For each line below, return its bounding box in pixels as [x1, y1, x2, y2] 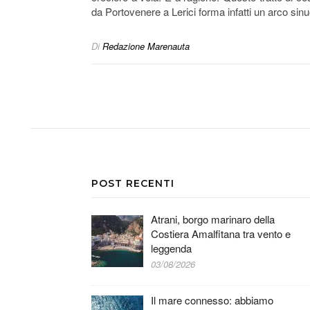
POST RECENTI [91, 177, 174, 190]
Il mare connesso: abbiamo [151, 292, 274, 307]
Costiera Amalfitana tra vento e [151, 226, 291, 241]
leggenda [151, 241, 192, 255]
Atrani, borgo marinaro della [151, 212, 275, 226]
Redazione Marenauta [102, 39, 190, 53]
